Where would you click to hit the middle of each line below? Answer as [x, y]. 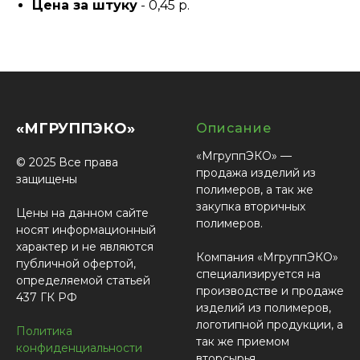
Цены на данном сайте [82, 213]
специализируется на [258, 274]
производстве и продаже [270, 291]
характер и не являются [85, 247]
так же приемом [243, 342]
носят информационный [86, 230]
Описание [234, 129]
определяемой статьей [83, 281]
